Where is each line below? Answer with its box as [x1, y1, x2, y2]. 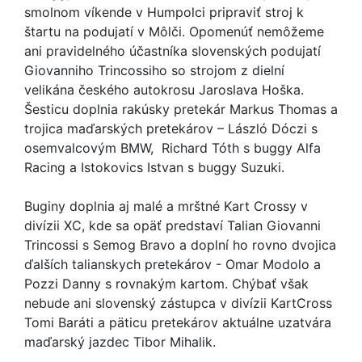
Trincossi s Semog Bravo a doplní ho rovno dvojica [24, 237, 336, 253]
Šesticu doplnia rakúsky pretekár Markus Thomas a [24, 101, 338, 117]
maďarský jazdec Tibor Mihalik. [24, 334, 216, 350]
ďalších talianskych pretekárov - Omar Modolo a [24, 256, 321, 272]
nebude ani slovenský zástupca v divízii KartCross [24, 295, 332, 311]
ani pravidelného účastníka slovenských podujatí [24, 43, 321, 59]
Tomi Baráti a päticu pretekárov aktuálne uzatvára [24, 314, 331, 330]
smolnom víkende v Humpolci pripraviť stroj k [24, 4, 304, 20]
